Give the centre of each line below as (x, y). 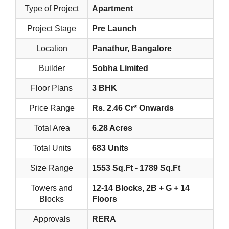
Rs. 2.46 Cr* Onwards (133, 108)
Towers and (52, 188)
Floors (105, 199)
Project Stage (52, 28)
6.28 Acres (112, 128)
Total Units (52, 148)
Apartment (112, 8)
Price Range (52, 108)
